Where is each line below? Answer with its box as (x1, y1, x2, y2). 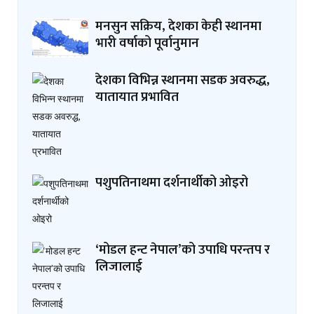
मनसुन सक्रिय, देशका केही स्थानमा (95, 15, 261, 37)
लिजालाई (95, 255, 142, 278)
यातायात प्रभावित (95, 86, 179, 108)
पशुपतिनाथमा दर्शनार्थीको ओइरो (95, 171, 248, 193)
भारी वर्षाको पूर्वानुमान (95, 32, 199, 54)
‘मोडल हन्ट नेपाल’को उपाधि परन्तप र (95, 238, 270, 261)
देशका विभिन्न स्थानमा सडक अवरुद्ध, (95, 69, 270, 91)
